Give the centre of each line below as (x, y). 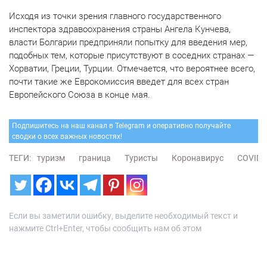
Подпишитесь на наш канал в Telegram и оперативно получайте (121, 126)
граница (95, 158)
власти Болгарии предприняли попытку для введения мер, (128, 42)
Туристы (141, 158)
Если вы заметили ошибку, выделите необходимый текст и (123, 216)
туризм (51, 158)
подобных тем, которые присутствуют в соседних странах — (132, 55)
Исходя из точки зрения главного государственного (115, 16)
